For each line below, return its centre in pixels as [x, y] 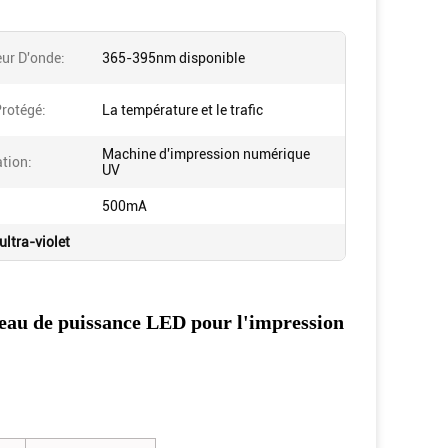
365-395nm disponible [173, 58]
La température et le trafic [182, 110]
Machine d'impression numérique [206, 154]
